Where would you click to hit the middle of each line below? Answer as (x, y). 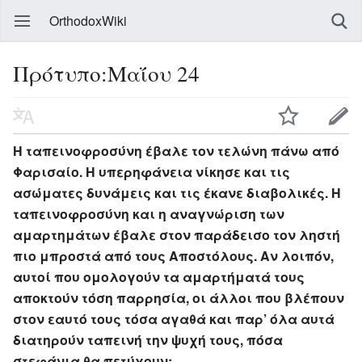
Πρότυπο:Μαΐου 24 (106, 73)
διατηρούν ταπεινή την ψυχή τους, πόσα (148, 339)
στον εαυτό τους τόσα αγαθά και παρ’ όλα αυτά (174, 318)
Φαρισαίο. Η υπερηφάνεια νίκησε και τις (152, 171)
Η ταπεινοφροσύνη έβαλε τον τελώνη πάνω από (176, 150)
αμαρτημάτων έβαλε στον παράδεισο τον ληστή (177, 234)
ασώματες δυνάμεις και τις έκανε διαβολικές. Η (177, 192)
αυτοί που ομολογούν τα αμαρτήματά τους (159, 276)
